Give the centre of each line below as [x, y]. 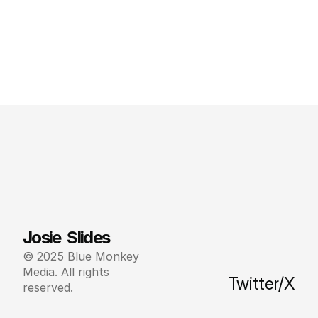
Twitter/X [262, 284]
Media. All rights [66, 272]
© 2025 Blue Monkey [81, 256]
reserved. [48, 287]
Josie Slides [66, 237]
